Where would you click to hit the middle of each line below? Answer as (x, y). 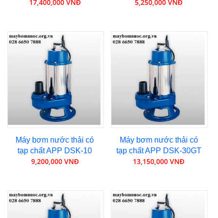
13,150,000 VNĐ (159, 161)
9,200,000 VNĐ (55, 161)
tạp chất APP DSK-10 (55, 150)
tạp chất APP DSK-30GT (159, 150)
